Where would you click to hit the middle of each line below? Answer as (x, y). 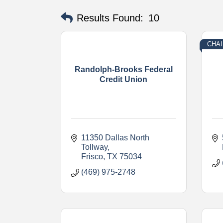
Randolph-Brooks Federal (123, 69)
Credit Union (124, 79)
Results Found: (110, 18)
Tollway (94, 147)
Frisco (92, 156)
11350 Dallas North (115, 137)
